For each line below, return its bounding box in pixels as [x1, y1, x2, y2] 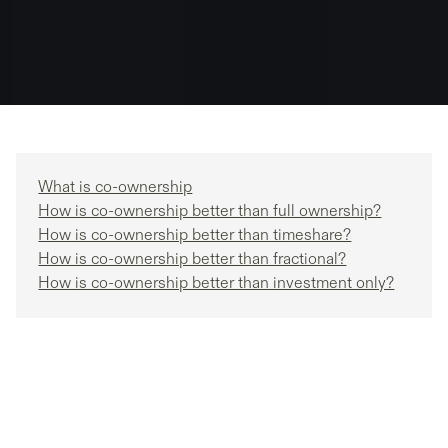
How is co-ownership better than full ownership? [38, 201, 382, 222]
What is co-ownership [38, 177, 193, 198]
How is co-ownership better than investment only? [38, 273, 395, 294]
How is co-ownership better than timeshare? [38, 225, 352, 246]
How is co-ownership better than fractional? [38, 249, 347, 270]
